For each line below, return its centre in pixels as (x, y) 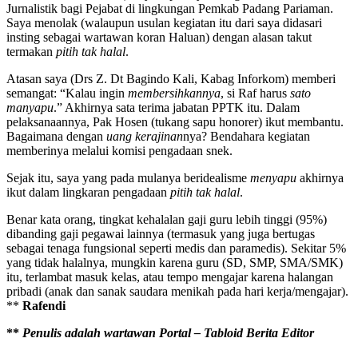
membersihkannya (174, 93)
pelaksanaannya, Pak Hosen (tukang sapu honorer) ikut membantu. (175, 121)
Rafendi (44, 305)
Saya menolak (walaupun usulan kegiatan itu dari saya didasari (164, 22)
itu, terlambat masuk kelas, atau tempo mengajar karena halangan (170, 276)
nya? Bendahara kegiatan (247, 136)
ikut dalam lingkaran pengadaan (88, 192)
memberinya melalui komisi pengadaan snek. (119, 150)
